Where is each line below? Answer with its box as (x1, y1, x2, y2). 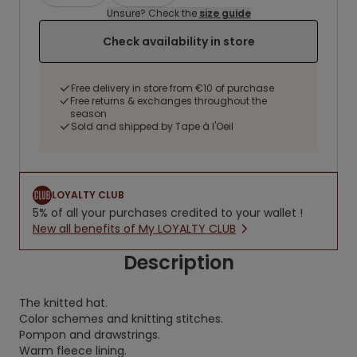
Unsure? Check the (106, 6, 199, 20)
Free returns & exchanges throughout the (70, 94, 268, 108)
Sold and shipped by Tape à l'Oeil (71, 120, 233, 133)
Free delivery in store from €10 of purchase (71, 81, 274, 95)
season (70, 107, 108, 120)
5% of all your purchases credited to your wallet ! (33, 205, 303, 221)
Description (123, 249, 234, 276)
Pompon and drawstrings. (19, 327, 160, 343)
